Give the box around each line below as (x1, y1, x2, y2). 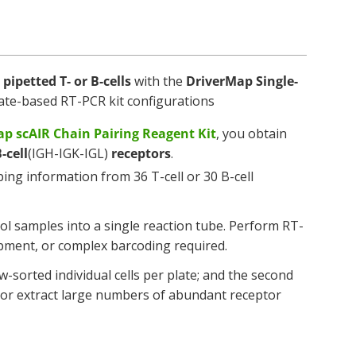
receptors (111, 145, 171, 162)
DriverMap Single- (186, 72, 298, 90)
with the (131, 72, 186, 90)
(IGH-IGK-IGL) (28, 145, 111, 162)
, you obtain (216, 125, 287, 142)
